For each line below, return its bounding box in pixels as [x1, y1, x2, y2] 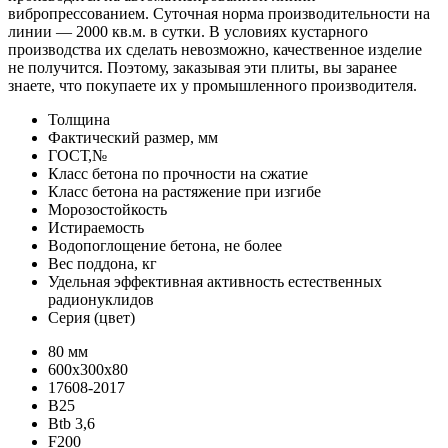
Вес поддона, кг [48, 255, 157, 273]
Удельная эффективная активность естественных [48, 273, 382, 291]
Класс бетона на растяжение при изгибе [48, 183, 321, 201]
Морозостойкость [48, 201, 167, 219]
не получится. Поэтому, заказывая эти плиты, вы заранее [8, 59, 397, 77]
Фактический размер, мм [48, 129, 218, 147]
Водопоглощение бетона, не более [48, 237, 282, 255]
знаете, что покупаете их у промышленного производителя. [8, 77, 417, 95]
